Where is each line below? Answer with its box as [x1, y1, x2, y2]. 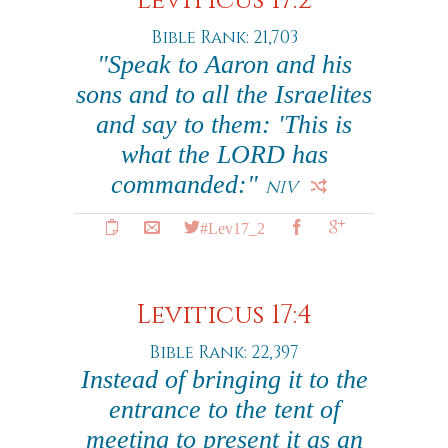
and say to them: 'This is [96, 110, 352, 139]
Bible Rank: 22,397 [149, 341, 299, 364]
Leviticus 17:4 [136, 298, 312, 333]
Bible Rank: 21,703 [150, 26, 298, 49]
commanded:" [111, 170, 265, 199]
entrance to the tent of [108, 395, 340, 424]
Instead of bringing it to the [80, 365, 368, 394]
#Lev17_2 [199, 219, 265, 235]
